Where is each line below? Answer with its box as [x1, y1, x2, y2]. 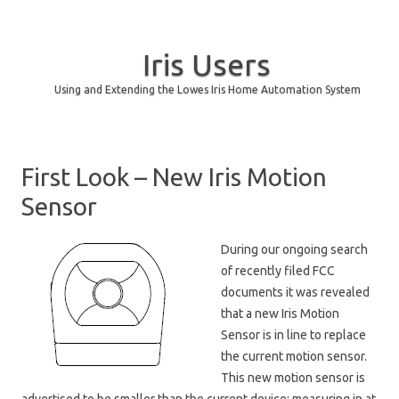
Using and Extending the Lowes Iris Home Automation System [54, 84, 361, 95]
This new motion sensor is [221, 370, 365, 385]
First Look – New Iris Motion [21, 163, 327, 191]
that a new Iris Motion [221, 306, 339, 321]
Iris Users [142, 47, 271, 81]
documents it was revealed [221, 285, 370, 299]
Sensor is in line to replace [221, 328, 366, 342]
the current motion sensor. [221, 349, 367, 363]
